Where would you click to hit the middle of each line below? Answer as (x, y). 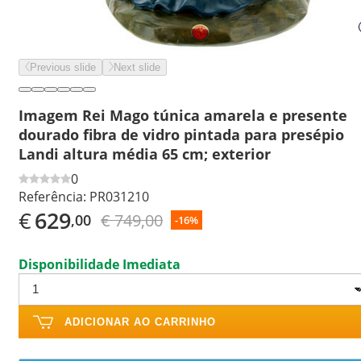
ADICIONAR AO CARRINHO (140, 322)
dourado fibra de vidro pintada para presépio (181, 134)
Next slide (137, 67)
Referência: (52, 196)
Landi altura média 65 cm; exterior (145, 154)
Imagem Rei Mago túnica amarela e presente (183, 115)
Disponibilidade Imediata (100, 264)
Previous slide (63, 67)
